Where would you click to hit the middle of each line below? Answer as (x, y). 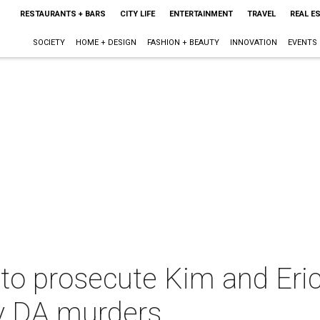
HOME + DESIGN (106, 42)
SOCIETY (49, 42)
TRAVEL (261, 14)
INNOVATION (253, 42)
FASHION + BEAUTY (183, 42)
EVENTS (302, 42)
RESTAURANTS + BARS (62, 14)
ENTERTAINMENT (201, 14)
